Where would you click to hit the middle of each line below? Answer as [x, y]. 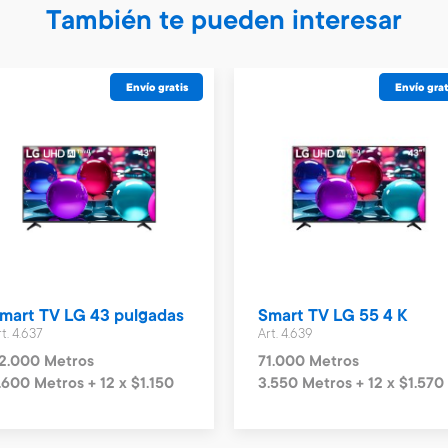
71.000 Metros [309, 362]
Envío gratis [156, 89]
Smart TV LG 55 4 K [333, 317]
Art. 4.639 [286, 334]
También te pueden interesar [224, 23]
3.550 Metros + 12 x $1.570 [351, 384]
